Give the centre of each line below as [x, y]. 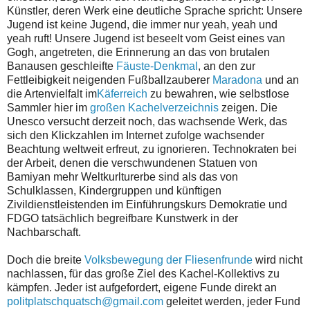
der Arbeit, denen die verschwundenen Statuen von [132, 163]
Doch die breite [46, 260]
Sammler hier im [48, 108]
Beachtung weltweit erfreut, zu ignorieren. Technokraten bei [152, 149]
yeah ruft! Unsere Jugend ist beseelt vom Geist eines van [146, 39]
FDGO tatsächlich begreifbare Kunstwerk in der [122, 219]
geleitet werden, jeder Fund [232, 302]
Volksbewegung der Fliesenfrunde [168, 260]
